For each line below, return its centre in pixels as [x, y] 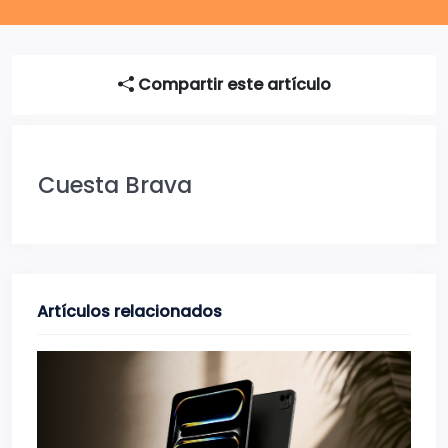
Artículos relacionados [129, 312]
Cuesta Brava [115, 185]
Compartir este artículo [232, 85]
